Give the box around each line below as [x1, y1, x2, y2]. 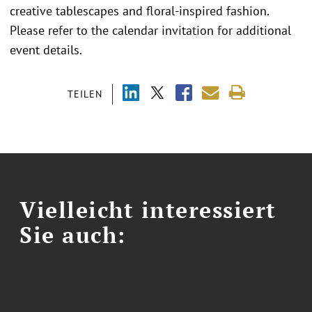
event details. [10, 41, 82, 58]
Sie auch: [19, 219, 126, 249]
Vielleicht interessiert [19, 194, 276, 224]
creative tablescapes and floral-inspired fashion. [10, 2, 269, 19]
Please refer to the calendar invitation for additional [10, 22, 291, 38]
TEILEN [67, 87, 102, 100]
